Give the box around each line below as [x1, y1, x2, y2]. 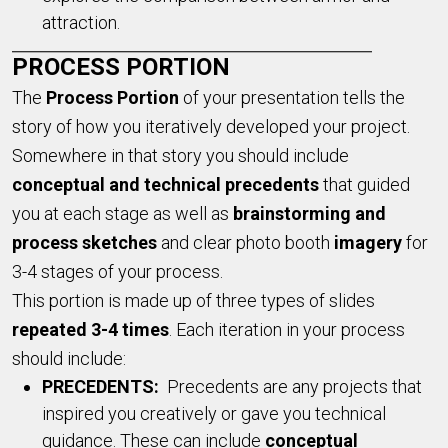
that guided [319, 173, 410, 195]
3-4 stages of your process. [12, 260, 223, 282]
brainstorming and [233, 202, 386, 224]
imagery [334, 231, 402, 253]
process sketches [12, 231, 157, 253]
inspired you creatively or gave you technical [42, 402, 386, 424]
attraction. [42, 11, 124, 33]
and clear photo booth [161, 231, 334, 253]
